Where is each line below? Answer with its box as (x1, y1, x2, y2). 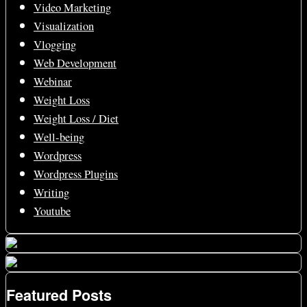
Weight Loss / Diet (34, 111, 119, 126)
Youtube (34, 204, 71, 219)
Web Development (34, 56, 116, 71)
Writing (34, 185, 69, 200)
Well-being (34, 130, 84, 145)
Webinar (34, 74, 72, 89)
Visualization (34, 19, 94, 34)
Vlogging (34, 37, 76, 52)
